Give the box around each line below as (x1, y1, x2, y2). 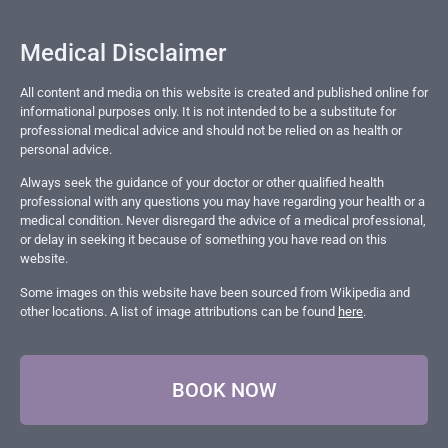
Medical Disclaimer (20, 38, 226, 67)
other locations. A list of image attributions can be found (20, 303, 338, 319)
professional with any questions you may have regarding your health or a (20, 194, 425, 210)
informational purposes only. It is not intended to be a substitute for (20, 103, 396, 119)
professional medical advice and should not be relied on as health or (20, 122, 402, 138)
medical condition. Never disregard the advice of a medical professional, (20, 213, 426, 229)
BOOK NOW (171, 377, 277, 402)
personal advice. (20, 141, 112, 157)
